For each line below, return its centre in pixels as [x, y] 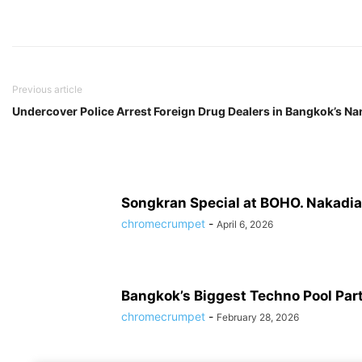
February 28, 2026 [258, 317]
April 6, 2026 [245, 224]
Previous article [47, 89]
